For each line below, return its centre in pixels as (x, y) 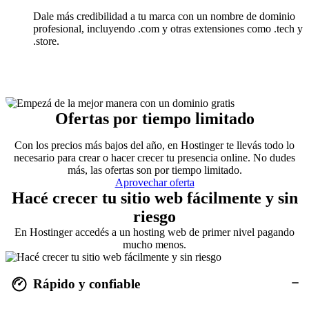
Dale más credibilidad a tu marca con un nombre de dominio (164, 17)
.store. (46, 41)
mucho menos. (154, 245)
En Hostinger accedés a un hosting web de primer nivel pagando (154, 232)
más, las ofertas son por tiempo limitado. (154, 170)
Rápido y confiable (87, 284)
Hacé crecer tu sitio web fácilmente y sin (154, 198)
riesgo (154, 217)
